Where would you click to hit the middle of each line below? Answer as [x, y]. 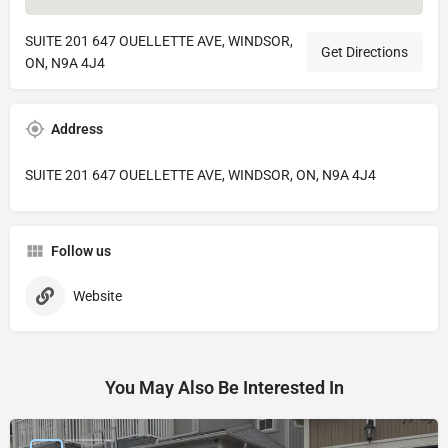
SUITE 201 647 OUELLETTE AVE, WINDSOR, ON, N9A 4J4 [200, 175]
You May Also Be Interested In [224, 387]
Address [77, 129]
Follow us [81, 251]
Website [97, 296]
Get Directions [364, 52]
